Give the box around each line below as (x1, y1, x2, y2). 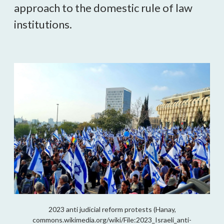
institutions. (14, 17, 72, 31)
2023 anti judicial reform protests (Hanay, (48, 205, 176, 214)
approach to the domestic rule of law (14, 1, 192, 14)
